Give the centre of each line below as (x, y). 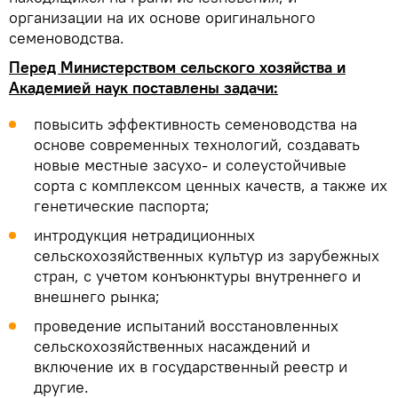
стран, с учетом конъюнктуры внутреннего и (197, 276)
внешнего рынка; (97, 297)
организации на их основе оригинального (162, 18)
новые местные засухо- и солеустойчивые (190, 165)
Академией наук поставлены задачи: (143, 88)
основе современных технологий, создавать (197, 145)
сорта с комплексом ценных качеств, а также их (211, 186)
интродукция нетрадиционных (144, 235)
